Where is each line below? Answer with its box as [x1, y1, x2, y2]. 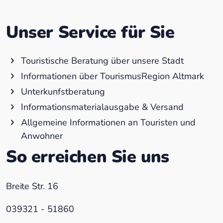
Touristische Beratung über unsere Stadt [21, 54, 184, 67]
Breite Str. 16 [6, 180, 58, 192]
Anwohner [21, 129, 63, 142]
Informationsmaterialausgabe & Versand [21, 101, 184, 113]
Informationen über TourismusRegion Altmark [21, 70, 204, 82]
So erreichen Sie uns [6, 145, 169, 168]
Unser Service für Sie [6, 20, 175, 44]
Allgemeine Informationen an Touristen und [21, 116, 196, 128]
